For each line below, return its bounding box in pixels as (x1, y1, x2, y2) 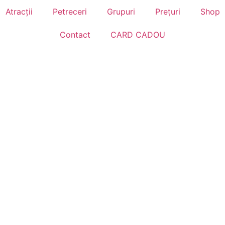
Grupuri (106, 7, 135, 17)
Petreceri (52, 7, 87, 17)
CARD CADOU (110, 30, 165, 40)
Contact (60, 30, 90, 40)
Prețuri (155, 7, 180, 17)
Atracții (5, 7, 33, 17)
